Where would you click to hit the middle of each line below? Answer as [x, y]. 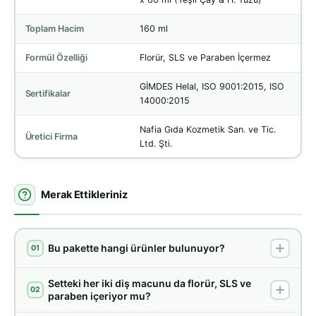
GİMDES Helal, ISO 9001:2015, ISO [212, 86]
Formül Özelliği [56, 57]
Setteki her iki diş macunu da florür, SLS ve [149, 283]
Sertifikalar [48, 93]
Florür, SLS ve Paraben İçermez [205, 57]
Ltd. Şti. [156, 143]
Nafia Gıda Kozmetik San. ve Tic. [207, 129]
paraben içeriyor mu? [99, 296]
